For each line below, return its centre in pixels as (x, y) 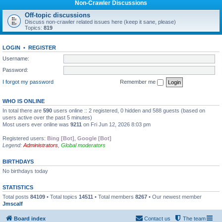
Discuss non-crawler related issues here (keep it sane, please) (100, 22)
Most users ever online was (36, 124)
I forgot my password (28, 82)
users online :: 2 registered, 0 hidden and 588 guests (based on (129, 110)
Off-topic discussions (57, 15)
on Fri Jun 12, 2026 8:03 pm (116, 124)
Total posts (16, 196)
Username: (16, 58)
